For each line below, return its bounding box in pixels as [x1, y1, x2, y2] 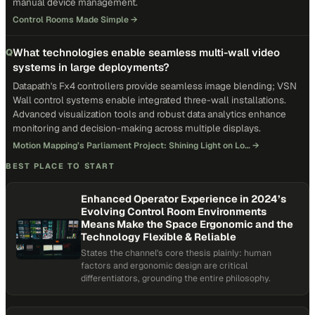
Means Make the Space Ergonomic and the [81, 217, 293, 231]
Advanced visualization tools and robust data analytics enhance [13, 108, 286, 120]
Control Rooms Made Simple [13, 14, 129, 25]
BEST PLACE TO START [6, 161, 115, 171]
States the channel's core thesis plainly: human [81, 247, 271, 259]
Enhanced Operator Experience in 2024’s [81, 192, 286, 205]
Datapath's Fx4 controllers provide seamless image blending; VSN [13, 79, 297, 92]
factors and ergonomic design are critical [81, 259, 247, 271]
